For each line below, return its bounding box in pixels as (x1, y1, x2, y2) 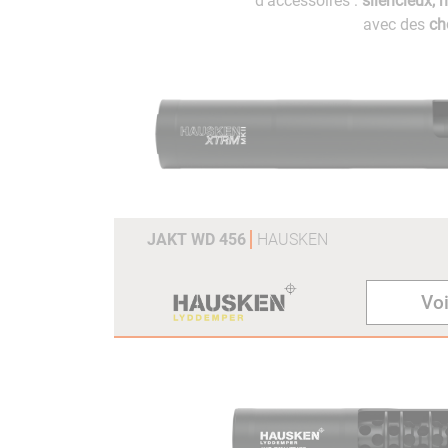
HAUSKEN (257, 230, 328, 249)
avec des (363, 15, 429, 34)
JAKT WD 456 (147, 230, 250, 249)
